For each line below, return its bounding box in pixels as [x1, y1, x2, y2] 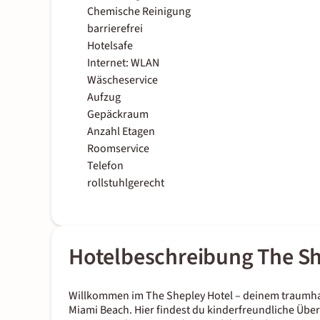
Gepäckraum [87, 106, 149, 123]
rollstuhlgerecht [87, 175, 164, 191]
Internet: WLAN [87, 55, 159, 71]
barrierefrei [87, 21, 143, 37]
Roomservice [87, 141, 149, 157]
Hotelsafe [87, 38, 133, 54]
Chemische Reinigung [87, 4, 191, 20]
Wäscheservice [87, 72, 158, 89]
